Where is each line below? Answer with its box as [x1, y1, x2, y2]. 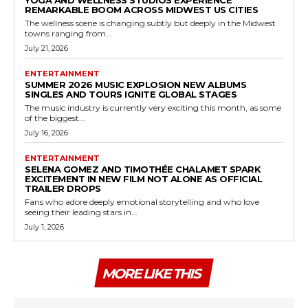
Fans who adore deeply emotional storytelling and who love [25, 196, 259, 207]
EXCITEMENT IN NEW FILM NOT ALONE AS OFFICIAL [25, 173, 262, 184]
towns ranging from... [25, 27, 112, 38]
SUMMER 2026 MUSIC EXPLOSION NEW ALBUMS [25, 78, 246, 90]
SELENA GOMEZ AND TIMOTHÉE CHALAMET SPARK [25, 163, 261, 175]
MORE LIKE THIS [102, 265, 200, 282]
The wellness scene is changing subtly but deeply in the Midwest [25, 17, 276, 28]
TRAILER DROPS [25, 182, 101, 194]
